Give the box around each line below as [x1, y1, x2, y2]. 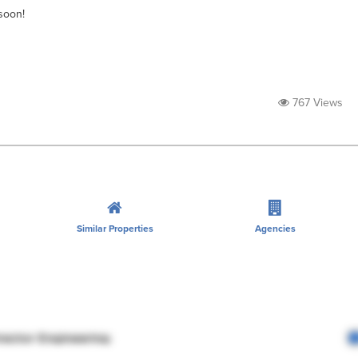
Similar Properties [76, 222, 153, 234]
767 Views [289, 96, 343, 109]
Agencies [255, 222, 296, 234]
